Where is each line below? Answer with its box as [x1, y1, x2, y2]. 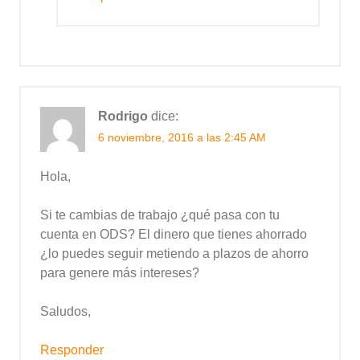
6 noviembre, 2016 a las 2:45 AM [98, 131, 266, 145]
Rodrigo [98, 109, 148, 124]
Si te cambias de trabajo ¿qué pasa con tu [40, 208, 280, 223]
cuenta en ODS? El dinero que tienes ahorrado [40, 227, 307, 242]
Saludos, [40, 305, 91, 319]
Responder [40, 343, 104, 358]
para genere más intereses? [40, 266, 199, 280]
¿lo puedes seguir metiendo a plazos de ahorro [40, 247, 309, 261]
